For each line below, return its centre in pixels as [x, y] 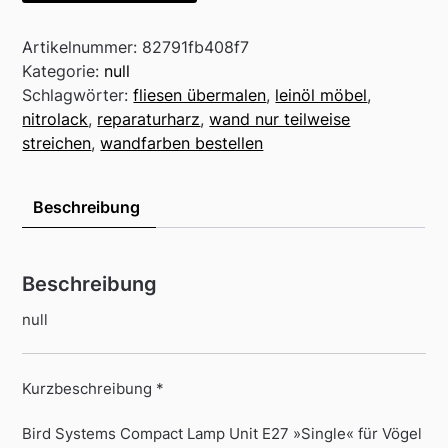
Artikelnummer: [82, 46]
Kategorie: [63, 70]
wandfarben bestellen [182, 142]
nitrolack [55, 118]
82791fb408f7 [196, 46]
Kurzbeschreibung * [93, 389]
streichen [57, 142]
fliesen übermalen [200, 94]
